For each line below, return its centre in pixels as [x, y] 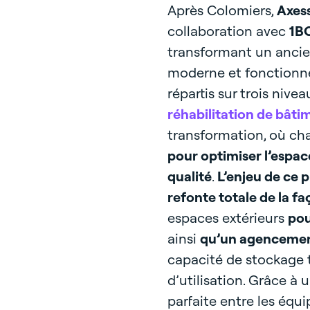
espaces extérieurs [227, 218]
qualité [189, 176]
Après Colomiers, [222, 10]
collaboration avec [228, 31]
